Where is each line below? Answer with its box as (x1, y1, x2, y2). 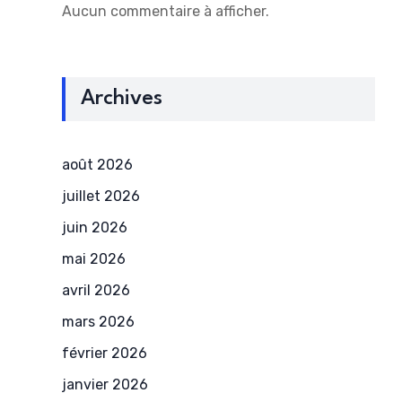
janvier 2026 (61, 376, 148, 393)
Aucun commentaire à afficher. (61, 3, 269, 20)
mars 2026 (61, 313, 135, 330)
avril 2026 (61, 282, 130, 299)
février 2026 (61, 345, 147, 362)
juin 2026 (61, 219, 127, 236)
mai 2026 (61, 250, 126, 267)
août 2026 (61, 156, 133, 173)
